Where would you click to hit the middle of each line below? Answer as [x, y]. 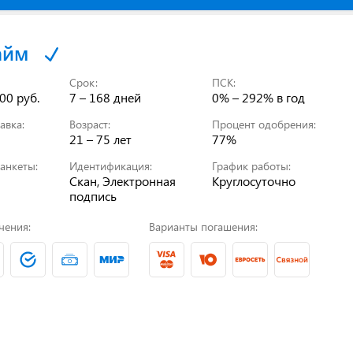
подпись [93, 195]
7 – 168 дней [106, 97]
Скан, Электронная [123, 180]
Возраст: [90, 124]
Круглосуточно [254, 180]
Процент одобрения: [264, 124]
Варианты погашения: [203, 226]
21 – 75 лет [101, 139]
